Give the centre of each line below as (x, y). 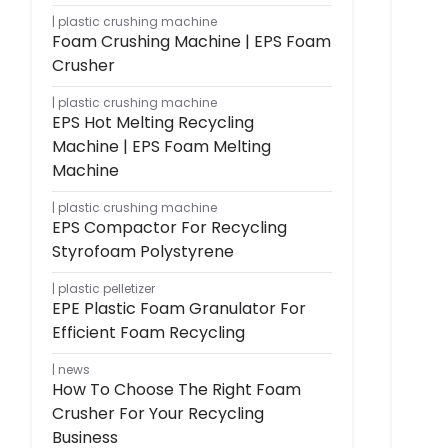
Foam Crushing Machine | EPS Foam (191, 41)
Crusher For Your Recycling (158, 413)
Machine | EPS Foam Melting (161, 146)
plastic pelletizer (106, 288)
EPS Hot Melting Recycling (153, 122)
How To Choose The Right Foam (176, 389)
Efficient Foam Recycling (148, 332)
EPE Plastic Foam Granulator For (179, 308)
